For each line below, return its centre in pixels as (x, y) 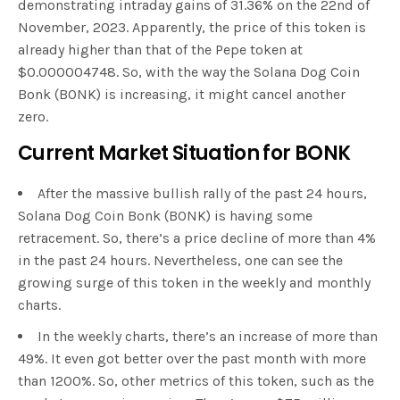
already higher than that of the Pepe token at (160, 50)
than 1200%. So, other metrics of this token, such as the (196, 381)
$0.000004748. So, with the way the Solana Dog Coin (189, 72)
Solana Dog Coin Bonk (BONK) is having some (165, 216)
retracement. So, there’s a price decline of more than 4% (197, 238)
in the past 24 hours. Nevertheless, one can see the (180, 261)
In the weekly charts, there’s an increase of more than (208, 337)
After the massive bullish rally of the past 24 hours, (202, 194)
